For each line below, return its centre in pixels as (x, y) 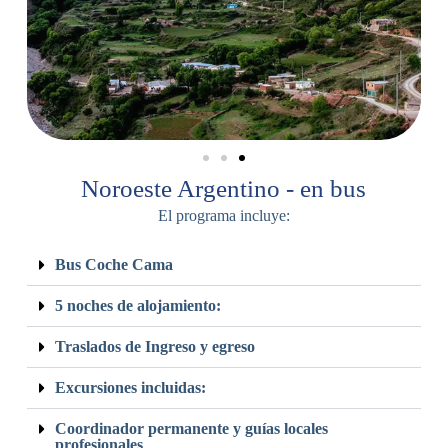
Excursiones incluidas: (130, 387)
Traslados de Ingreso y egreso (154, 346)
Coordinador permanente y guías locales (191, 428)
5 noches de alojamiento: (137, 305)
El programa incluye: (223, 215)
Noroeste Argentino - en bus (224, 188)
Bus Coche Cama (113, 264)
